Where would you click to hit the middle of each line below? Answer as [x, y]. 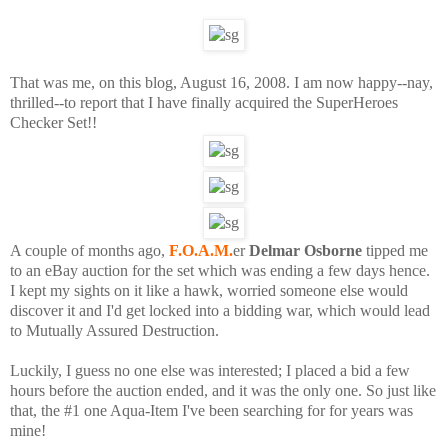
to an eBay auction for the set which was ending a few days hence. [220, 270]
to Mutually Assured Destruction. [114, 330]
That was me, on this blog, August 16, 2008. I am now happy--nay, [221, 82]
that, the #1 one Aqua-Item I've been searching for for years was [211, 410]
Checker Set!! [53, 122]
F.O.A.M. [201, 250]
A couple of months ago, [89, 250]
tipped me [395, 250]
